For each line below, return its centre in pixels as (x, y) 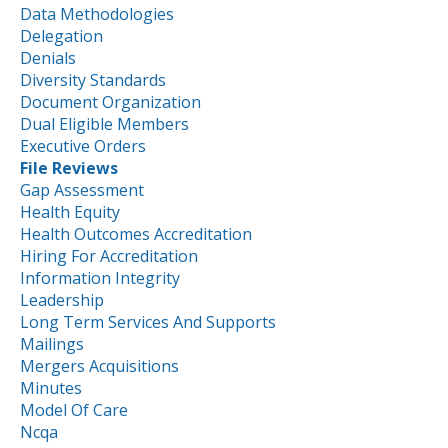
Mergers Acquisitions (99, 365)
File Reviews (69, 167)
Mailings (52, 343)
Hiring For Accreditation (109, 255)
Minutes (51, 387)
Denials (48, 57)
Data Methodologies (97, 13)
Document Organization (110, 101)
